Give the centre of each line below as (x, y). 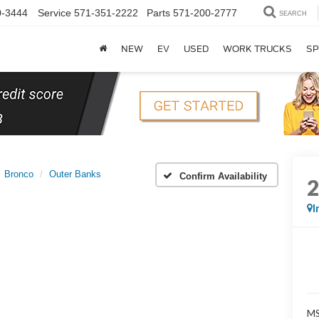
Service (54, 13)
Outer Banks (75, 174)
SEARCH (293, 14)
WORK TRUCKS (257, 49)
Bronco (19, 174)
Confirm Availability (223, 176)
